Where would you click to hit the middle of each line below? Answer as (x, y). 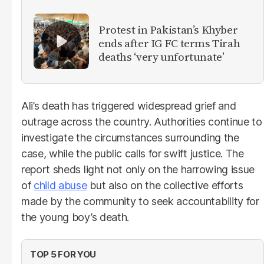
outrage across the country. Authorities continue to (142, 121)
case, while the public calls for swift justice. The (133, 153)
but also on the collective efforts (165, 185)
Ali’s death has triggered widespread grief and (129, 105)
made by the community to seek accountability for (140, 201)
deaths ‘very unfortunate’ (161, 57)
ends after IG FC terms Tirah (169, 43)
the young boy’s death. (75, 217)
